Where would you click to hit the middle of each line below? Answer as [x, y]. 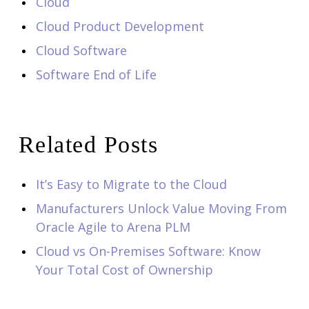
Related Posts [88, 144]
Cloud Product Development [120, 26]
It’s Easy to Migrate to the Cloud [131, 184]
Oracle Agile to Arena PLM [113, 227]
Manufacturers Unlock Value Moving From [161, 208]
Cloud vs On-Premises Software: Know [148, 251]
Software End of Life [96, 74]
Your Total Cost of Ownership [124, 269]
